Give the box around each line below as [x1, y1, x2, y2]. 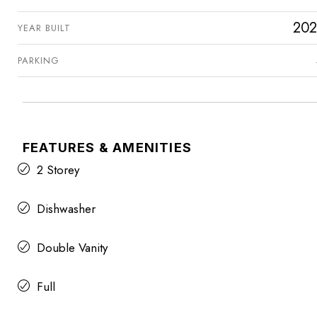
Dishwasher [37, 200, 96, 218]
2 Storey [37, 161, 79, 179]
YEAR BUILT [18, 21, 71, 35]
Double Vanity [37, 239, 108, 257]
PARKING [18, 54, 59, 68]
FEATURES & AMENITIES [23, 140, 192, 156]
